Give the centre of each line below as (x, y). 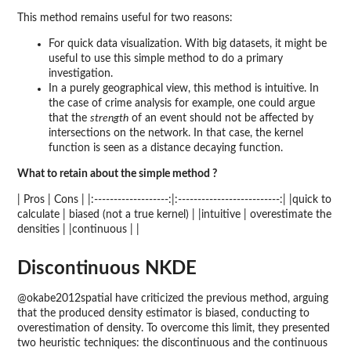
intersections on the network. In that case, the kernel (176, 134)
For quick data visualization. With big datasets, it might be (188, 44)
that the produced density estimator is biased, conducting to (163, 313)
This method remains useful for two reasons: (125, 18)
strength (109, 119)
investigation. (81, 74)
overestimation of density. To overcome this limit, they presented (174, 328)
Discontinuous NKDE (107, 268)
